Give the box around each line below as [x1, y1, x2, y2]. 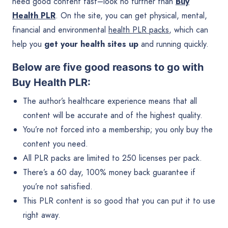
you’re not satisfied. [22, 181, 93, 193]
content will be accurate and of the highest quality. [22, 109, 203, 122]
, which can [169, 24, 208, 36]
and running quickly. [138, 38, 209, 50]
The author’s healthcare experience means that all [22, 95, 197, 107]
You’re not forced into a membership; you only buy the [22, 124, 213, 136]
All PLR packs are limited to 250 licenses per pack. [22, 152, 202, 164]
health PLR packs [108, 24, 169, 36]
